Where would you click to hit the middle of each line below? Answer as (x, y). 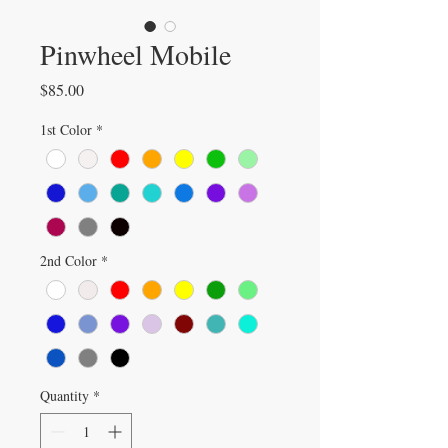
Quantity (64, 396)
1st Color (66, 130)
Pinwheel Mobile (135, 54)
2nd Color (68, 261)
